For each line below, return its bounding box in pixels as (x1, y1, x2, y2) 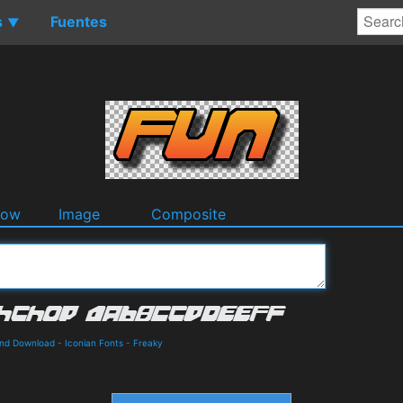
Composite (151, 204, 226, 223)
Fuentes (50, 12, 107, 31)
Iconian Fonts (65, 336, 123, 348)
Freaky (133, 336, 163, 348)
